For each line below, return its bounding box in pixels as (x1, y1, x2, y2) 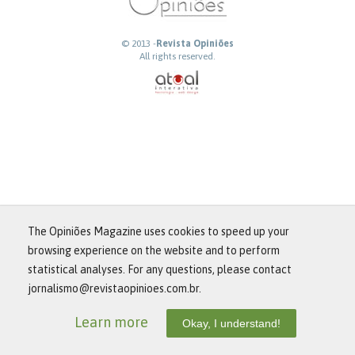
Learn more (74, 314, 148, 330)
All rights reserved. (139, 51, 216, 62)
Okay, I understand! (182, 317, 281, 330)
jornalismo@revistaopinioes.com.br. (28, 282, 201, 295)
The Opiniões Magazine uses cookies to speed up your (28, 225, 289, 238)
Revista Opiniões (156, 38, 234, 49)
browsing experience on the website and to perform (28, 244, 280, 257)
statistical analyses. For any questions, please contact (28, 263, 292, 276)
